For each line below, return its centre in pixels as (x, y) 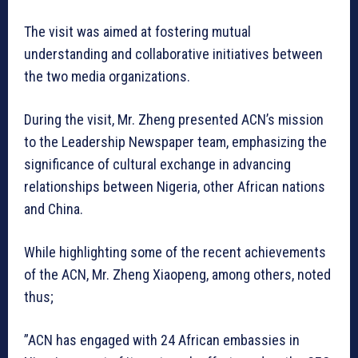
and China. (54, 209)
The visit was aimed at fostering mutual (137, 31)
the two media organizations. (107, 76)
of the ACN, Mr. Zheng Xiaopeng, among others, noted (177, 274)
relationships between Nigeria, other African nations (175, 186)
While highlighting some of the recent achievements (175, 252)
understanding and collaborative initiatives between (173, 54)
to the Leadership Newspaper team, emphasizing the (175, 141)
